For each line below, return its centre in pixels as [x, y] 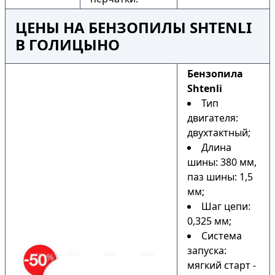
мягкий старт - [222, 265]
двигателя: [213, 118]
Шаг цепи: [226, 206]
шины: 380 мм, [222, 162]
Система [222, 236]
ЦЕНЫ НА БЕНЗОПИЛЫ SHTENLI [134, 27]
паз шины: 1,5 [220, 177]
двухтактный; [219, 133]
